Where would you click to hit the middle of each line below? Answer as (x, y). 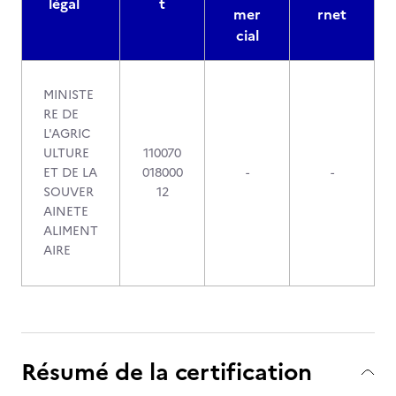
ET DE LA (70, 173)
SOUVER (69, 192)
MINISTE (69, 95)
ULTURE (66, 153)
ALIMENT (71, 231)
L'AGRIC (67, 134)
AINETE (66, 212)
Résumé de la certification (167, 372)
